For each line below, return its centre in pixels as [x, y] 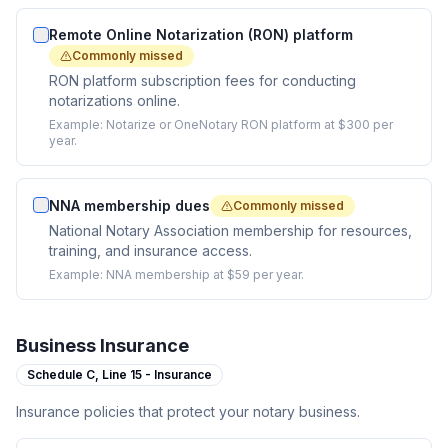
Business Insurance [102, 345]
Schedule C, [64, 374]
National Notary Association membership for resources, [230, 230]
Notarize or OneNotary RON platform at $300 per [249, 124]
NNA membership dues [129, 205]
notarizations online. [114, 100]
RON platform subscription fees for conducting [202, 80]
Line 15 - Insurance [157, 374]
